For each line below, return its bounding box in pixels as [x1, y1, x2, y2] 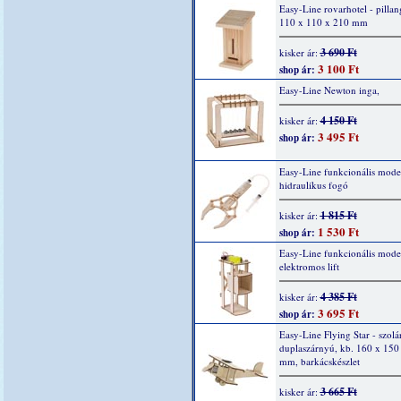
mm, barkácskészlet [278, 354, 360, 368]
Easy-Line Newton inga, [278, 83, 380, 97]
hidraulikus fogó [278, 178, 348, 192]
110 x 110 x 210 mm [278, 15, 368, 29]
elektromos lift [278, 260, 339, 273]
